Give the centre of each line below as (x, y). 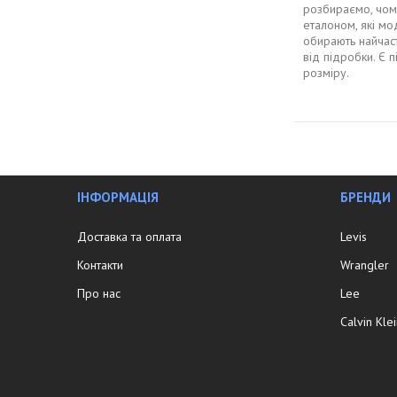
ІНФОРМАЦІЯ (118, 197)
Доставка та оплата (130, 236)
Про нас (99, 293)
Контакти (101, 265)
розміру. (327, 72)
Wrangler (365, 265)
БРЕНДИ (366, 197)
